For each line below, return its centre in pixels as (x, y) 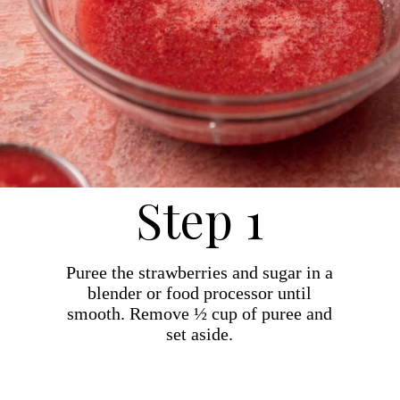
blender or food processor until (200, 293)
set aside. (200, 334)
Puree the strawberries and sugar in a (200, 272)
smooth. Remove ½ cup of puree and (200, 313)
